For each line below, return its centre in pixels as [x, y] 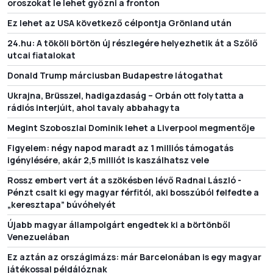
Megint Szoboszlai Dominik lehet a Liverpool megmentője [131, 128]
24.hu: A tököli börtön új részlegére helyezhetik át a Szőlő [133, 43]
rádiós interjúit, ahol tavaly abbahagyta [94, 108]
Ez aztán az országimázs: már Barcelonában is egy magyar [134, 257]
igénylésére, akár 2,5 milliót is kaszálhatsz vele [108, 160]
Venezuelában [38, 237]
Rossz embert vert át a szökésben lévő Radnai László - [124, 180]
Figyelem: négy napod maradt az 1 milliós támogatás [120, 148]
